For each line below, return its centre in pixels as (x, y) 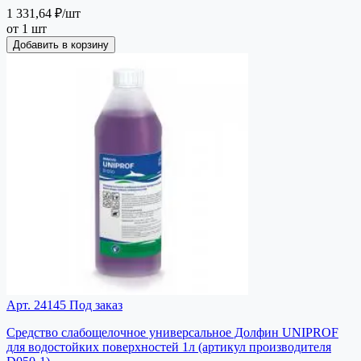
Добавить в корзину (61, 44)
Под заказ (94, 305)
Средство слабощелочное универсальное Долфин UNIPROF (172, 332)
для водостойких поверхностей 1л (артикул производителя (169, 346)
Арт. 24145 (36, 305)
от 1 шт (27, 28)
